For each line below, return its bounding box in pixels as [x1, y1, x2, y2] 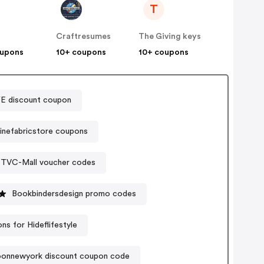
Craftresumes [56, 32, 111, 41]
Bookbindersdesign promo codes [12, 189, 137, 198]
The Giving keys [138, 32, 202, 41]
